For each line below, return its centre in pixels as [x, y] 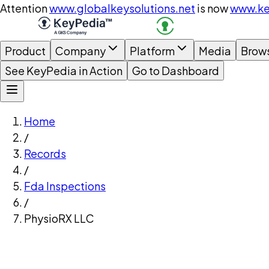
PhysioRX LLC [59, 218]
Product [25, 51]
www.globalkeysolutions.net [122, 8]
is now [213, 8]
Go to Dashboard [176, 71]
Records [45, 153]
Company [80, 51]
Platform [152, 51]
